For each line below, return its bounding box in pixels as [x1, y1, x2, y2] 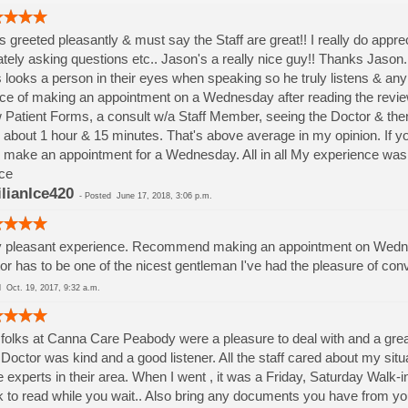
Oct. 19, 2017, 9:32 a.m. [5, 283, 100, 292]
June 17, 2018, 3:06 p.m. [116, 191, 212, 200]
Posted [84, 191, 117, 200]
